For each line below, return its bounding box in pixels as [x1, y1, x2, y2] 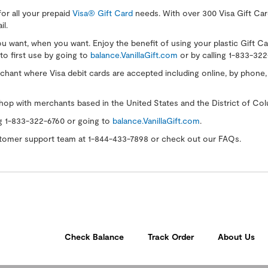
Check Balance [65, 231, 124, 242]
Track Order [148, 231, 194, 242]
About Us [218, 231, 255, 242]
